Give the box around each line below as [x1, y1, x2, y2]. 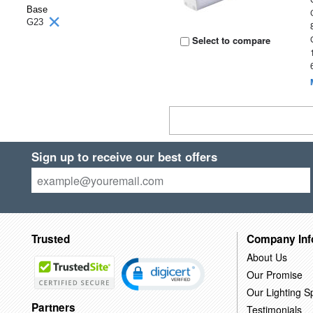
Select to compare [189, 34, 271, 47]
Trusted [31, 231, 70, 247]
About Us [246, 249, 287, 264]
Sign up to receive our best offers [31, 148, 217, 165]
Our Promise [246, 267, 303, 282]
